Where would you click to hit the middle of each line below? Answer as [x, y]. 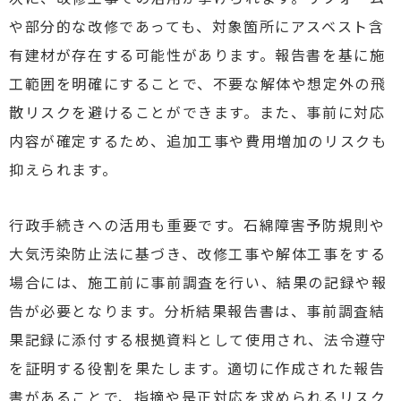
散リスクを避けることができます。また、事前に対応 [197, 112]
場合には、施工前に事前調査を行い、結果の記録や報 [198, 282]
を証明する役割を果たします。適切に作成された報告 [197, 368]
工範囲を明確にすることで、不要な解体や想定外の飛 [198, 83]
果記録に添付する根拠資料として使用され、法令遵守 [198, 339]
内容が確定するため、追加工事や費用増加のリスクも [198, 141]
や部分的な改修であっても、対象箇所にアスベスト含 [197, 26]
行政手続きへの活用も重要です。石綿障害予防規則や [197, 225]
